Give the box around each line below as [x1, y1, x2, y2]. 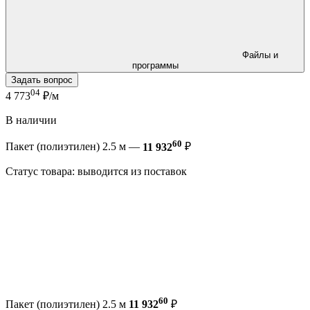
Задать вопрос [11, 74, 73, 85]
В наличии [6, 114, 57, 127]
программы [131, 60, 179, 71]
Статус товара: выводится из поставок [6, 165, 190, 177]
